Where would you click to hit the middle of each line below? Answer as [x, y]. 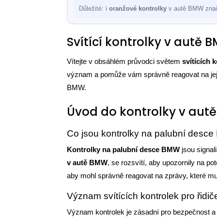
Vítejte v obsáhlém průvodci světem [124, 61]
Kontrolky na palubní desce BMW [123, 149]
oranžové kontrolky [138, 8]
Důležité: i [94, 8]
